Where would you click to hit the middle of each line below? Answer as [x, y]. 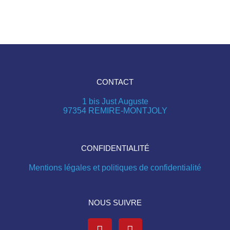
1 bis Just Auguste [115, 102]
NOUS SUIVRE [115, 203]
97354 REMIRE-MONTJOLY [115, 111]
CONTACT [115, 82]
